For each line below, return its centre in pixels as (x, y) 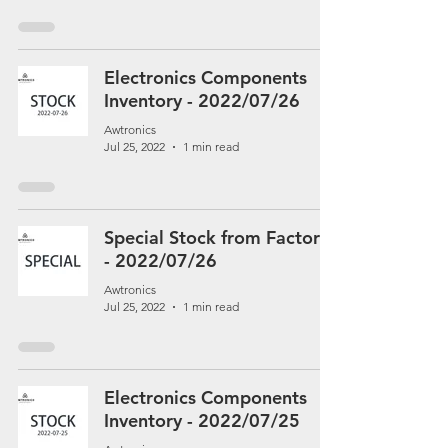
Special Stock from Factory (216, 237)
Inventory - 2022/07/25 (202, 420)
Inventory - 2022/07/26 (202, 100)
